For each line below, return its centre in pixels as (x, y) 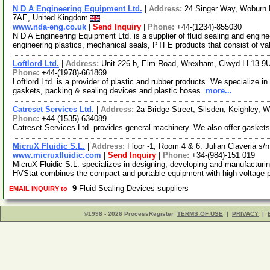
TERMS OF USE (200, 214)
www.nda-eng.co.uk (49, 27)
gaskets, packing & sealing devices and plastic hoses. (109, 91)
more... (219, 91)
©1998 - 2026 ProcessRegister (129, 214)
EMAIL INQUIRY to (38, 189)
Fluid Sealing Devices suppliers (135, 188)
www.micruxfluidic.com (57, 155)
